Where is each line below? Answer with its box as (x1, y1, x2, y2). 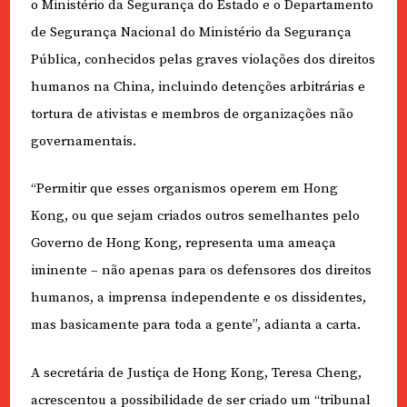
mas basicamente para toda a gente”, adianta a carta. (30, 316, 361, 334)
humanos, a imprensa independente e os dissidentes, (30, 289, 366, 307)
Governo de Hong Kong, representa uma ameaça (30, 234, 336, 253)
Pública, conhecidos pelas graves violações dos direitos (30, 50, 375, 68)
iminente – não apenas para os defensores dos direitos (30, 262, 372, 280)
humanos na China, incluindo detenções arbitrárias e (30, 77, 365, 95)
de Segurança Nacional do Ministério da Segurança (30, 23, 352, 41)
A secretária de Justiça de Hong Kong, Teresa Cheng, (30, 363, 362, 382)
